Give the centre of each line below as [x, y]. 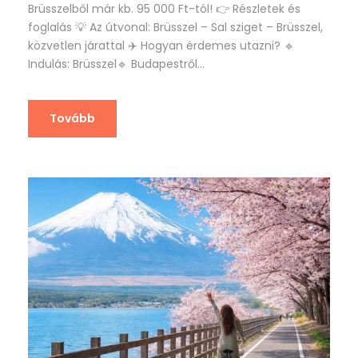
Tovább [72, 119]
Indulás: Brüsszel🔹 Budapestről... [116, 64]
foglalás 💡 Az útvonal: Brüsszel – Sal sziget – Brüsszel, [175, 28]
